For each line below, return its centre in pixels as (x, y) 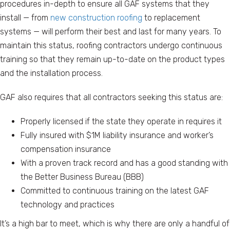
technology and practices (68, 205)
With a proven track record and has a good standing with (124, 163)
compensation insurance (66, 149)
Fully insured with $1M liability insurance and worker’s (117, 136)
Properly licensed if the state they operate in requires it (121, 122)
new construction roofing (96, 18)
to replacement (171, 18)
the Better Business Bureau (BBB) (82, 177)
